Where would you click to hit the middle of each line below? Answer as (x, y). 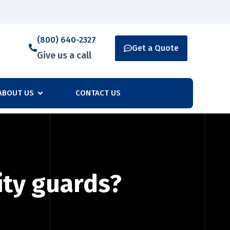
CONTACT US (98, 93)
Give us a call (64, 55)
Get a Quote (155, 48)
